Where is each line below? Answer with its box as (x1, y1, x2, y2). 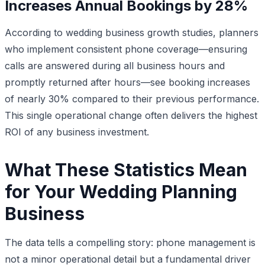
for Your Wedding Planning (5, 180, 237, 202)
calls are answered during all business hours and (5, 59, 225, 72)
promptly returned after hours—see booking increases (5, 76, 250, 88)
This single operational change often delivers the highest (5, 109, 257, 121)
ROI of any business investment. (5, 125, 149, 138)
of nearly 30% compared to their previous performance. (5, 92, 259, 105)
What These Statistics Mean (5, 159, 247, 180)
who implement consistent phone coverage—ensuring (5, 43, 247, 55)
